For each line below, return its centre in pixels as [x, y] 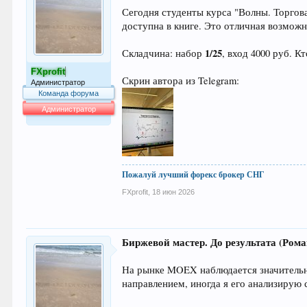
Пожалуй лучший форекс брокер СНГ [194, 175]
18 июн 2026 [174, 192]
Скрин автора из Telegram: [181, 81]
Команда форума [69, 94]
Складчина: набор [164, 53]
